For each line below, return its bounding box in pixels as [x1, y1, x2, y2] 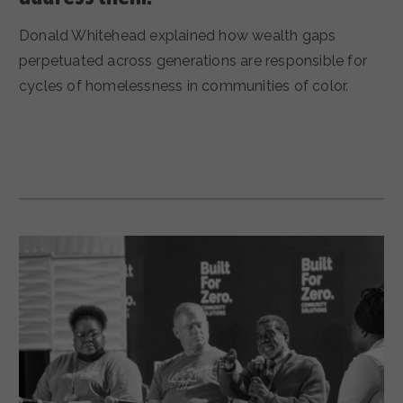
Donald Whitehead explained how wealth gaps [19, 27, 336, 45]
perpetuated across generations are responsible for [19, 52, 368, 70]
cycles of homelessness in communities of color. [19, 77, 349, 95]
